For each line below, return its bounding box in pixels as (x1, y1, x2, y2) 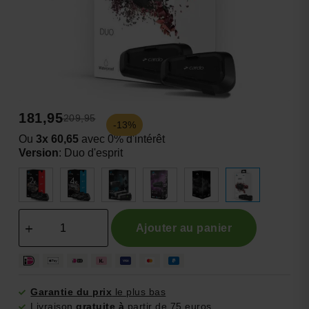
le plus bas (112, 286, 166, 298)
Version (18, 147, 59, 159)
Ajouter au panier (135, 221, 232, 234)
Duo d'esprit (63, 147, 123, 159)
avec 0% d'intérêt (78, 133, 165, 146)
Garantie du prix (30, 286, 112, 298)
